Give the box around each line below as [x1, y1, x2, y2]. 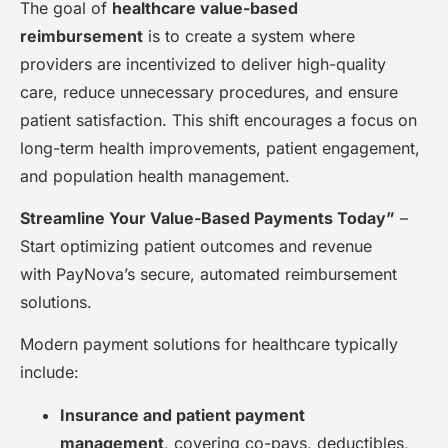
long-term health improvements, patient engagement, [20, 137, 420, 158]
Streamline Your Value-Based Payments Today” [20, 208, 395, 229]
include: [20, 362, 79, 383]
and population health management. [20, 165, 290, 186]
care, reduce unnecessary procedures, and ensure [20, 81, 398, 102]
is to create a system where [143, 25, 355, 46]
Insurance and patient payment [60, 404, 305, 425]
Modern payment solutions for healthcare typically [20, 334, 398, 355]
